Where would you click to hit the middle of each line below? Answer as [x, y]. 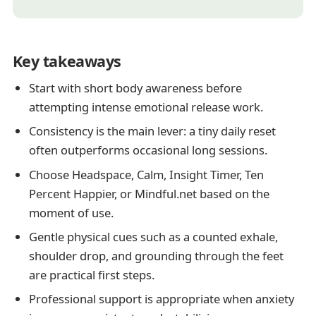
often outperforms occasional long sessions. [148, 150]
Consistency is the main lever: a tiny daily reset [152, 131]
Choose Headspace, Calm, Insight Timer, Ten [146, 174]
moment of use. [71, 212]
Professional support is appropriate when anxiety [161, 299]
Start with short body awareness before [135, 87]
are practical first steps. [91, 274]
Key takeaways [67, 61]
